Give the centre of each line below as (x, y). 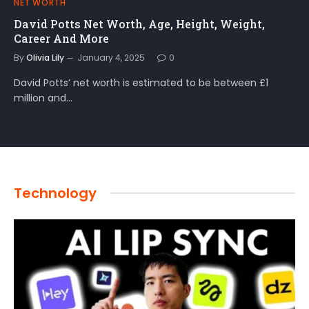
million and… (43, 98)
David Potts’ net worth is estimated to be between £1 (141, 82)
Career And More (61, 38)
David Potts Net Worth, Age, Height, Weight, (139, 23)
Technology (55, 193)
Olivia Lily (45, 57)
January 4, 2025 (111, 57)
